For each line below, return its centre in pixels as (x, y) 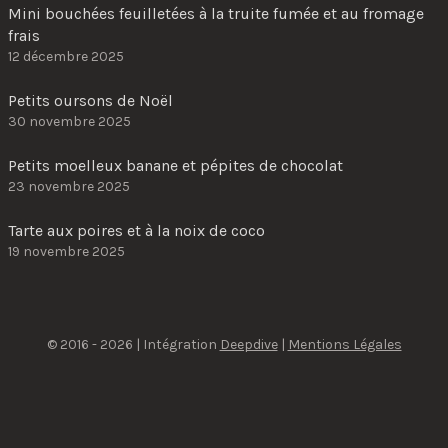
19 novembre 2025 (66, 252)
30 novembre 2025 (69, 122)
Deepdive (248, 345)
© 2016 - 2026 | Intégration (133, 345)
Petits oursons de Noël (90, 101)
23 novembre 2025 (69, 187)
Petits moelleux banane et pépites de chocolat (175, 166)
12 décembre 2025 (66, 57)
